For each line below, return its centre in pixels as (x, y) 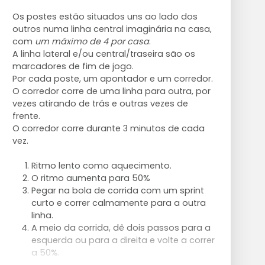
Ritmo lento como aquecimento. (101, 165)
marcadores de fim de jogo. (73, 66)
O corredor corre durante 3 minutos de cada (108, 128)
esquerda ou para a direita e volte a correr (123, 240)
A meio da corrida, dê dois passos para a (121, 227)
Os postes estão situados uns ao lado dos (105, 16)
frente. (26, 116)
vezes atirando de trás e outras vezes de (100, 103)
